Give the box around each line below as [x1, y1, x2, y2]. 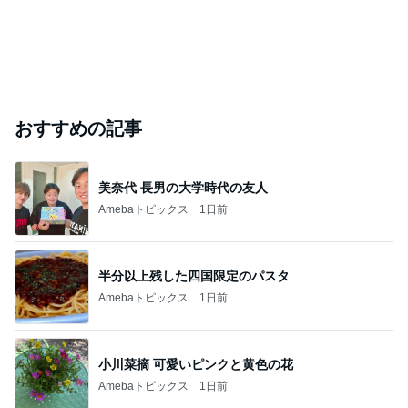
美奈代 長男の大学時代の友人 [98, 179, 268, 195]
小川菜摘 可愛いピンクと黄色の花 [98, 356, 293, 372]
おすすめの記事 [15, 118, 142, 138]
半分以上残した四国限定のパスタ [98, 268, 290, 283]
